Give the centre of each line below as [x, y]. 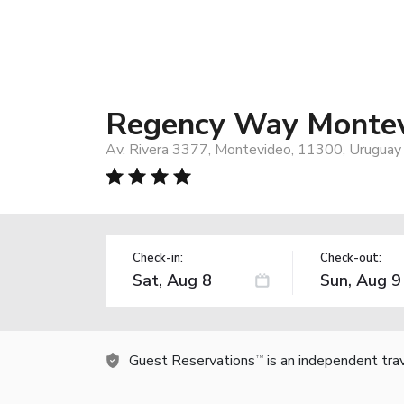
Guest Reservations [192, 360]
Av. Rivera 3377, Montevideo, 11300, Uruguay [253, 149]
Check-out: [350, 257]
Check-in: [158, 257]
